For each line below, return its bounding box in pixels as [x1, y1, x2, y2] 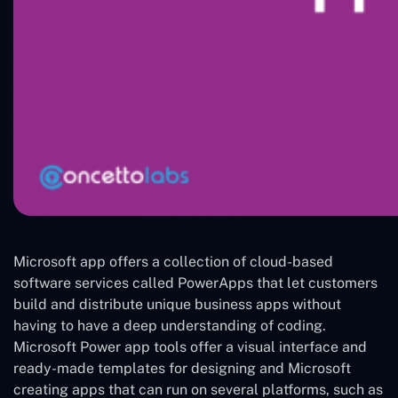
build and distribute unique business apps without [13, 295, 341, 313]
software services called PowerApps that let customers [13, 274, 378, 291]
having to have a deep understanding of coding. [13, 316, 326, 334]
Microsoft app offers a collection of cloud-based [13, 252, 333, 270]
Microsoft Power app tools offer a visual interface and [13, 338, 367, 355]
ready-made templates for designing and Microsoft [13, 359, 351, 377]
